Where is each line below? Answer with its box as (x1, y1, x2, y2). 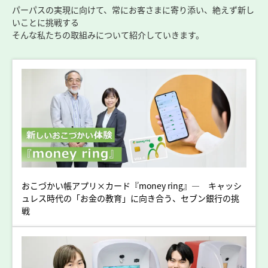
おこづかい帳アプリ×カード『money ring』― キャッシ (22, 179, 242, 192)
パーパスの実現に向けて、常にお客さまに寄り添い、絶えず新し (12, 3, 254, 16)
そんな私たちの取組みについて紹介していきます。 (12, 28, 204, 41)
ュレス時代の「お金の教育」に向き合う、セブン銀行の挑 (22, 192, 239, 205)
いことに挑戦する (12, 16, 79, 28)
